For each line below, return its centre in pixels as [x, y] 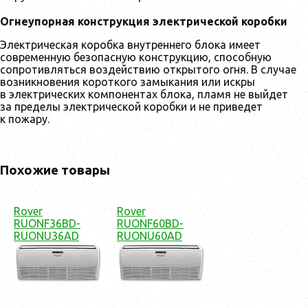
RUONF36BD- [47, 223]
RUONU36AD [46, 235]
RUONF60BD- [150, 223]
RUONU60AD [150, 235]
